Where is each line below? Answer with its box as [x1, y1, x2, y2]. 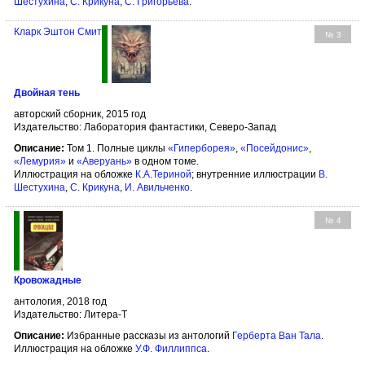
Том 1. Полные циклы [64, 142, 168, 154]
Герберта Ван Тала [232, 329, 321, 341]
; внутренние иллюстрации [191, 168, 319, 180]
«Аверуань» [77, 155, 132, 167]
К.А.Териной [135, 168, 191, 180]
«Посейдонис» [240, 142, 309, 154]
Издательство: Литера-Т [14, 308, 127, 320]
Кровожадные [14, 274, 81, 286]
